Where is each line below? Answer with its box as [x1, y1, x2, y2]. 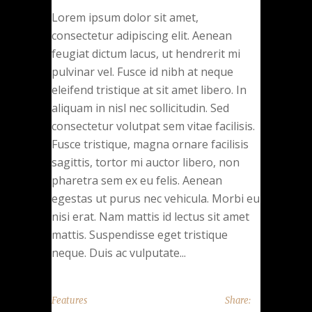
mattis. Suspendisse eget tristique [52, 226, 228, 242]
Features [52, 294, 87, 306]
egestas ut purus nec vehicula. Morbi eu [52, 190, 260, 206]
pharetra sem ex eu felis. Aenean [52, 172, 222, 188]
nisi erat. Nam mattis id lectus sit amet [52, 208, 249, 224]
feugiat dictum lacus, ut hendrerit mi [52, 45, 240, 61]
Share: [225, 295, 251, 306]
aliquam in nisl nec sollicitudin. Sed [52, 100, 229, 116]
